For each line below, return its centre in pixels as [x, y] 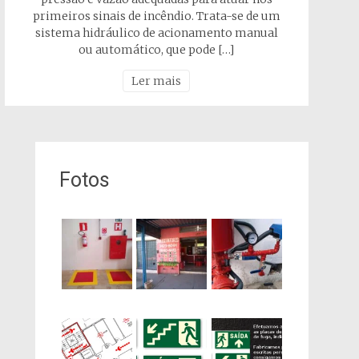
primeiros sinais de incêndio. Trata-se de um [156, 16]
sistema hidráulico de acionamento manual [156, 33]
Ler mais [157, 81]
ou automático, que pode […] [157, 50]
